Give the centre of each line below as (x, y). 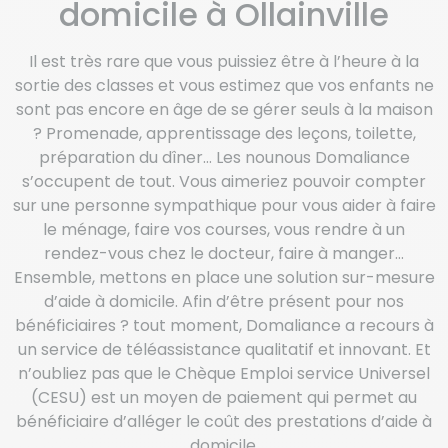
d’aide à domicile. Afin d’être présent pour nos (224, 301)
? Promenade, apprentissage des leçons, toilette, (224, 133)
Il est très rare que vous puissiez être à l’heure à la (224, 61)
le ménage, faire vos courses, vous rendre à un (224, 229)
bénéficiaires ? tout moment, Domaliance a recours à (224, 325)
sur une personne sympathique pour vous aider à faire (224, 205)
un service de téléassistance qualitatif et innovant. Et (224, 349)
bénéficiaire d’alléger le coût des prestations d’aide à (224, 421)
